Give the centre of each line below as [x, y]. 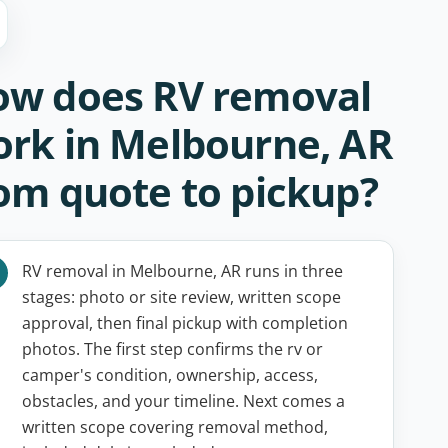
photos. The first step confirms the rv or [172, 349]
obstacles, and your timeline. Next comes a [183, 401]
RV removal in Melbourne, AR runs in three [182, 271]
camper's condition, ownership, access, [169, 375]
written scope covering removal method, [174, 427]
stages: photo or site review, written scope [181, 297]
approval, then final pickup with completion [184, 323]
